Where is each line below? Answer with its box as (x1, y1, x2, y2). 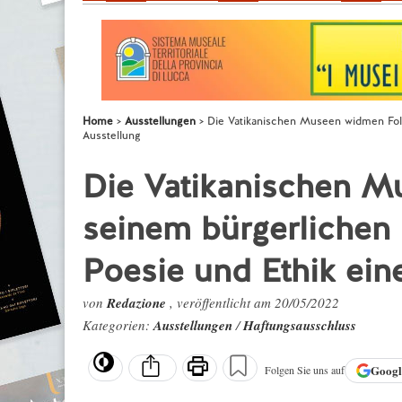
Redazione (107, 293, 170, 312)
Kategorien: (83, 316, 153, 334)
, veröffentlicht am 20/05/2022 (170, 293, 339, 311)
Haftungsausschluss (243, 316, 356, 335)
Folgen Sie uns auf (265, 363, 345, 378)
